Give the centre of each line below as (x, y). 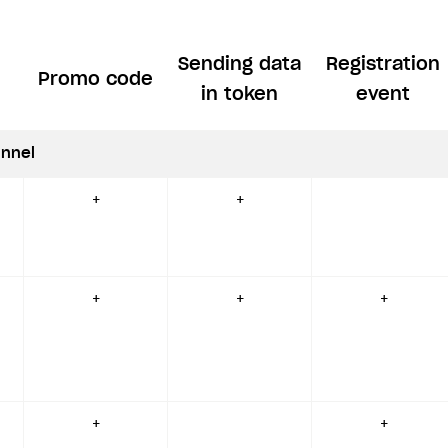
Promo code (95, 80)
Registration (383, 65)
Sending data (239, 65)
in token (239, 95)
